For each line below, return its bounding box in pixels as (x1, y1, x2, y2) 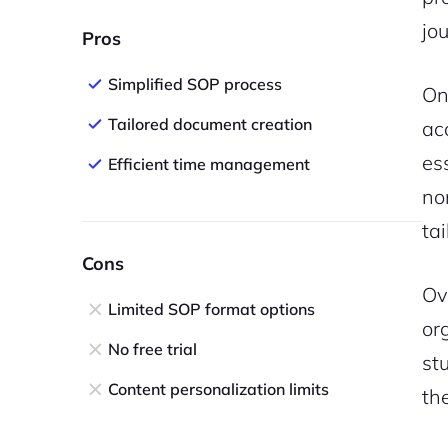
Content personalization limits (108, 379, 329, 399)
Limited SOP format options (108, 299, 315, 319)
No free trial (108, 339, 197, 359)
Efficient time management (108, 154, 310, 174)
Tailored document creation (108, 114, 312, 134)
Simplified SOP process (108, 74, 282, 94)
